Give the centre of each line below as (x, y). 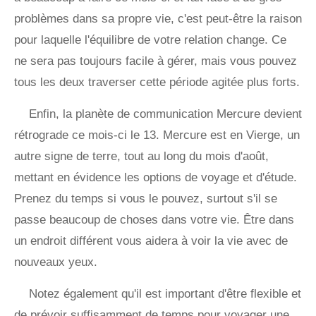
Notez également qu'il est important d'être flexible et (165, 294)
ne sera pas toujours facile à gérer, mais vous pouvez (156, 61)
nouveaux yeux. (56, 262)
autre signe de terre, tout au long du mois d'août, (141, 157)
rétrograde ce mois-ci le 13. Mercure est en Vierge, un (157, 135)
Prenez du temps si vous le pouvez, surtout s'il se (146, 199)
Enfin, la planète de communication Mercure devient (165, 114)
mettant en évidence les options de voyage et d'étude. (156, 178)
